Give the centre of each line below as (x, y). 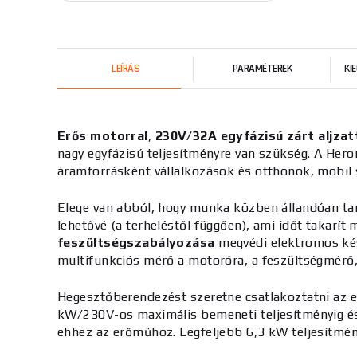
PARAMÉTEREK (262, 69)
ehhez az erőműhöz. (119, 332)
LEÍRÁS (126, 69)
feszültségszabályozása (136, 243)
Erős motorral (103, 136)
